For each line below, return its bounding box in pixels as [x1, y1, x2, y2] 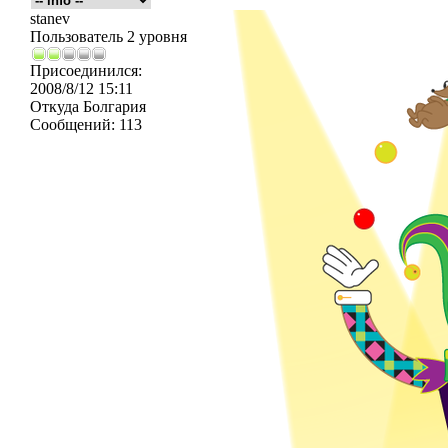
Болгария [79, 98, 146, 115]
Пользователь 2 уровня [30, 28, 187, 45]
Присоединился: [30, 62, 142, 79]
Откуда [30, 98, 79, 115]
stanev [30, 10, 70, 27]
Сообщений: [30, 116, 115, 133]
